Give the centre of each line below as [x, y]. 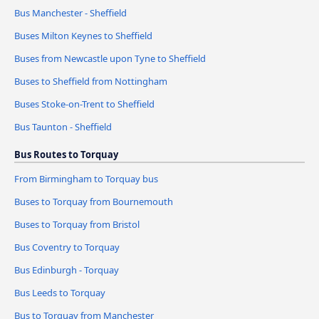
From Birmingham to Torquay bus [86, 178]
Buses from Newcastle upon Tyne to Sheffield [110, 59]
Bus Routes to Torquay [66, 154]
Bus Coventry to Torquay [67, 247]
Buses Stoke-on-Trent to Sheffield [84, 104]
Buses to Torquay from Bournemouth [94, 201]
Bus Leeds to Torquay [60, 292]
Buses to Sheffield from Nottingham [91, 82]
